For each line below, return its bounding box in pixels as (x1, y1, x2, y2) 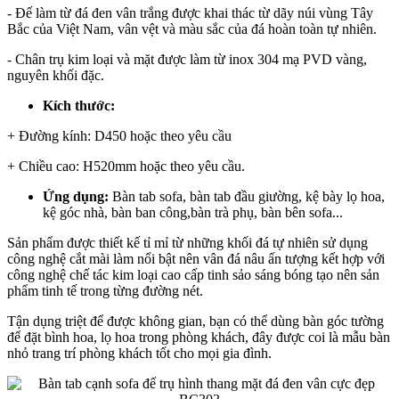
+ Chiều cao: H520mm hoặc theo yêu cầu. (7, 158, 245, 174)
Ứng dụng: (43, 188, 109, 204)
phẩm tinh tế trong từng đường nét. (7, 282, 203, 298)
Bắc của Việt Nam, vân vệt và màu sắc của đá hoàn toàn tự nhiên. (7, 20, 377, 37)
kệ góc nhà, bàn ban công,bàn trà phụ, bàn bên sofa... (43, 204, 343, 220)
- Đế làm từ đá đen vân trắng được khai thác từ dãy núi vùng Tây (7, 4, 373, 20)
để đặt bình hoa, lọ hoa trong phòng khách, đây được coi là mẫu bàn (7, 329, 390, 345)
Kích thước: (43, 97, 115, 113)
